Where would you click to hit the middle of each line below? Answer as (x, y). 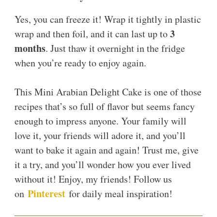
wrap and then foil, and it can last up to (92, 34)
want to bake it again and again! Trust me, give (107, 150)
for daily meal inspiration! (121, 194)
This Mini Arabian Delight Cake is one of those (108, 92)
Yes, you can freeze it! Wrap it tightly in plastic (108, 19)
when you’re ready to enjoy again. (80, 63)
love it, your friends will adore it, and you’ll (100, 136)
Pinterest (46, 194)
